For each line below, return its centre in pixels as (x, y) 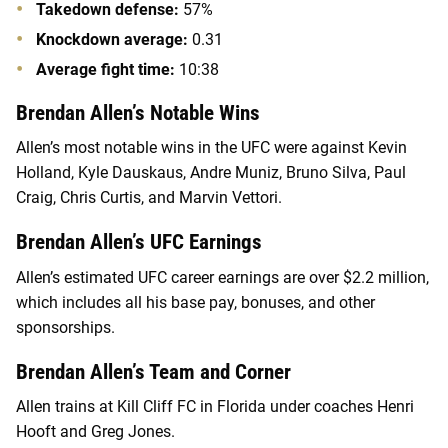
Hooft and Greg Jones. (95, 432)
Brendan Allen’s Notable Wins (140, 112)
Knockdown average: (114, 39)
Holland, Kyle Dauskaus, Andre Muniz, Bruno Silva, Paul (211, 173)
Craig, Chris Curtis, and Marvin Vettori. (149, 198)
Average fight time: (107, 69)
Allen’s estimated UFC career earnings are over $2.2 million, (222, 277)
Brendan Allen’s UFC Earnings (139, 242)
